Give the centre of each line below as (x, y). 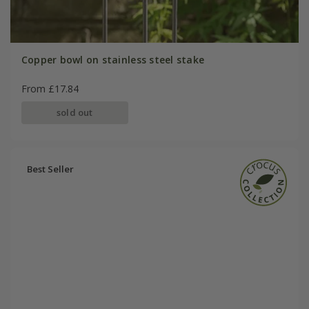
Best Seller (50, 169)
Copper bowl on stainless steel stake (113, 60)
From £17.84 (50, 89)
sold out (74, 113)
